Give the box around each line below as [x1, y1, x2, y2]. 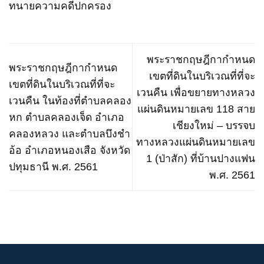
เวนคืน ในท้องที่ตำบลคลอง [9, 94, 131, 107]
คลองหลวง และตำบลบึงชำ [9, 127, 130, 140]
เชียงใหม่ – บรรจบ [173, 119, 255, 131]
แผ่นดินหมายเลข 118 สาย [137, 103, 255, 115]
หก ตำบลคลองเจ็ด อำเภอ [9, 111, 124, 123]
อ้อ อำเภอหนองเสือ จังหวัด [9, 144, 130, 156]
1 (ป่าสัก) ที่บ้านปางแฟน [146, 152, 255, 164]
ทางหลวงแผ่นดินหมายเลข [136, 136, 255, 148]
